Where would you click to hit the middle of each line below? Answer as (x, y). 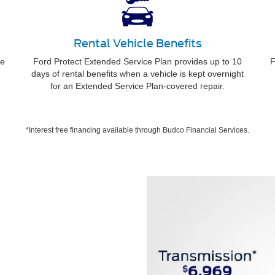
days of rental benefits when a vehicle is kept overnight (137, 74)
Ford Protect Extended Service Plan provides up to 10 (137, 61)
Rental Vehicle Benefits (137, 43)
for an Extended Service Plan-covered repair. (137, 86)
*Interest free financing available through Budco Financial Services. (137, 130)
